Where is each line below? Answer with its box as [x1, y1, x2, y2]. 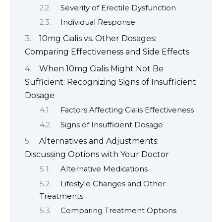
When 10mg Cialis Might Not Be [39, 63, 164, 73]
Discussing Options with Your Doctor [25, 149, 169, 159]
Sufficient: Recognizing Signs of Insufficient [25, 77, 196, 87]
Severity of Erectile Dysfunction [60, 3, 176, 12]
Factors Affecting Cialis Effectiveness [60, 106, 194, 115]
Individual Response [60, 17, 135, 27]
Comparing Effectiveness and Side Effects [25, 47, 189, 57]
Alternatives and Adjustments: [39, 136, 159, 146]
